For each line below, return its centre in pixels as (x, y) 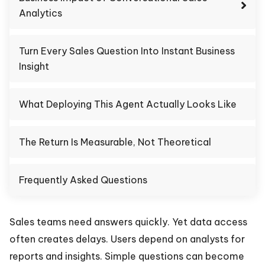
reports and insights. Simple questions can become (127, 256)
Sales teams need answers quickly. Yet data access (128, 222)
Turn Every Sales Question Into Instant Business (127, 51)
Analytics (41, 13)
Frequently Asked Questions (83, 180)
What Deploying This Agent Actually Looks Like (128, 104)
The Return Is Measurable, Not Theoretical (115, 142)
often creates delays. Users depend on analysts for (127, 239)
